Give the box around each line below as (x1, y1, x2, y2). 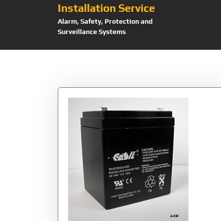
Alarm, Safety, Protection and (58, 17, 153, 26)
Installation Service (58, 1, 155, 15)
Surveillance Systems (58, 28, 126, 36)
